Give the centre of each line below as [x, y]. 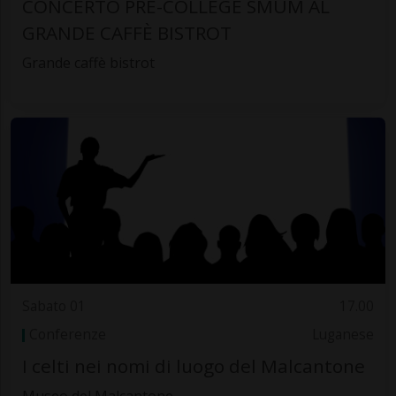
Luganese [343, 335]
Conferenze [67, 335]
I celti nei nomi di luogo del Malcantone [193, 366]
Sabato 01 [53, 306]
